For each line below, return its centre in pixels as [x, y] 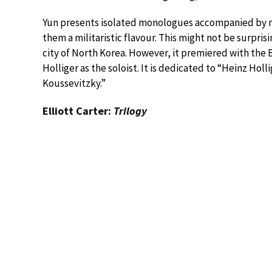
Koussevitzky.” [74, 83]
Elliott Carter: [78, 111]
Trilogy [130, 111]
